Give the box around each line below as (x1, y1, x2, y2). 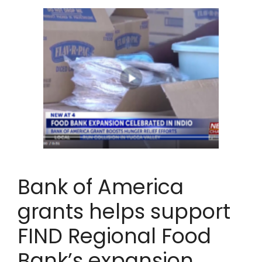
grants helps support (18, 196, 230, 226)
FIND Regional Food (18, 221, 211, 250)
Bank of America (18, 172, 184, 201)
